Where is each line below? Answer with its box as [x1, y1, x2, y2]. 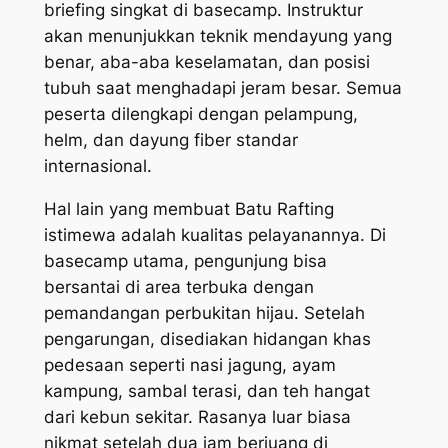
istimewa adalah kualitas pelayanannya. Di [43, 225, 386, 246]
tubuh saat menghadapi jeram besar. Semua [43, 78, 402, 99]
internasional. [43, 156, 152, 177]
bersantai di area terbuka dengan [43, 277, 314, 298]
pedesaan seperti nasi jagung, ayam [43, 355, 336, 376]
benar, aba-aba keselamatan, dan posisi [43, 52, 370, 73]
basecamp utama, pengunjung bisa [43, 251, 327, 272]
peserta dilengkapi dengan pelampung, [43, 104, 358, 125]
